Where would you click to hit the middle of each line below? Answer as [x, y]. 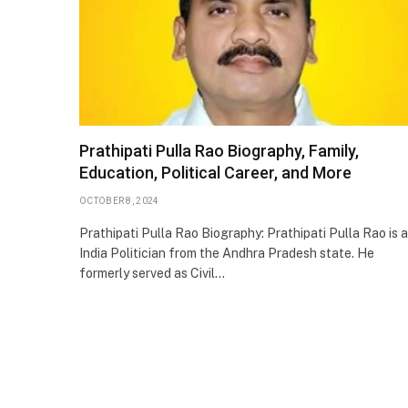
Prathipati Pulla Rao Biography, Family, [219, 150]
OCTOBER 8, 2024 [119, 200]
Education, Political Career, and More [215, 172]
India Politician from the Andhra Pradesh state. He [227, 253]
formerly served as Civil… [152, 273]
